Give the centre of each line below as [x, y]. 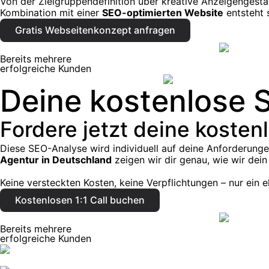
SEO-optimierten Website [163, 13]
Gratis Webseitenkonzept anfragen [95, 30]
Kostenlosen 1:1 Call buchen [80, 200]
